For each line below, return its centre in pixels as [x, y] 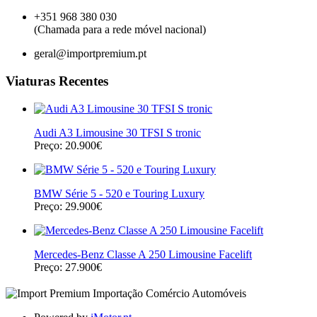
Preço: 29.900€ [68, 206]
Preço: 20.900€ [68, 145]
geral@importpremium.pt [90, 54]
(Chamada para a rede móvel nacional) [120, 30]
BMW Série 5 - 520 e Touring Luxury [119, 193]
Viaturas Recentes [57, 81]
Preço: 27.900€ [68, 267]
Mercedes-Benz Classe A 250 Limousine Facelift [143, 254]
